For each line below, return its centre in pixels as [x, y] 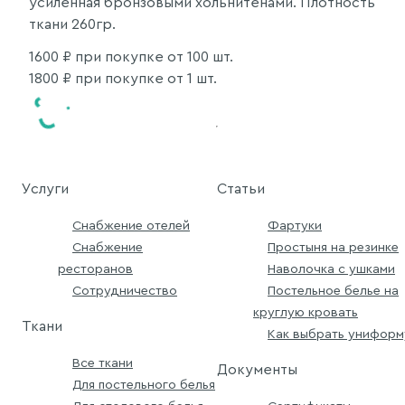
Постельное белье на [333, 290]
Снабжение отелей [131, 225]
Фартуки [295, 225]
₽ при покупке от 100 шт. [146, 57]
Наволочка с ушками [331, 268]
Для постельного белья [144, 384]
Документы [257, 369]
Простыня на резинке [333, 247]
